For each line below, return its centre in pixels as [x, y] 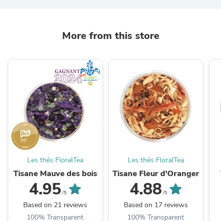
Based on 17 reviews [156, 205]
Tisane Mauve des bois [55, 174]
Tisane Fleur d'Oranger [156, 174]
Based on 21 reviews [55, 205]
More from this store [110, 36]
